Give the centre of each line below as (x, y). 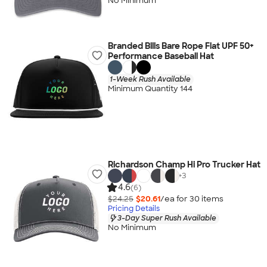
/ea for (175, 198)
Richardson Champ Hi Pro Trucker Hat (184, 164)
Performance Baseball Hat (161, 56)
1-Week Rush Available (150, 79)
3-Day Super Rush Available (167, 218)
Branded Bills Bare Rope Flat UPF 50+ (181, 46)
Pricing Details (133, 208)
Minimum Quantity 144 (150, 89)
